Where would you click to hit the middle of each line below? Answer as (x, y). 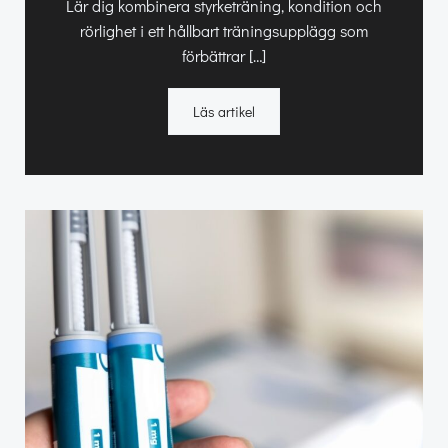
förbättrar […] (224, 56)
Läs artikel (224, 112)
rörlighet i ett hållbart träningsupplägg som (224, 31)
